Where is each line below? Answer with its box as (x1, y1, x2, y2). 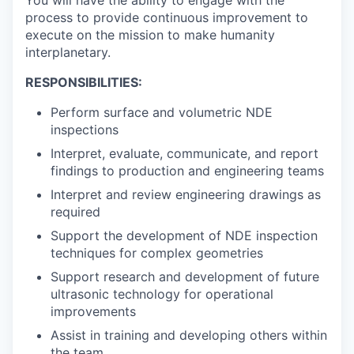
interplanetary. (25, 44, 111, 61)
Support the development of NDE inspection (51, 228, 318, 244)
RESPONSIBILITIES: (25, 74, 142, 91)
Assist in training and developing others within (51, 327, 327, 344)
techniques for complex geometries (51, 245, 263, 262)
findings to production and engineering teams (51, 163, 324, 179)
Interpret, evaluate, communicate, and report (51, 145, 318, 162)
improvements (51, 303, 136, 320)
